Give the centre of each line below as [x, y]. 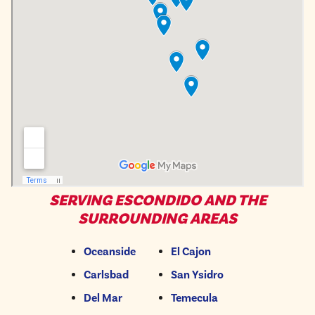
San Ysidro [197, 275]
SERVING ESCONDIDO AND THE [157, 201]
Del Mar [103, 298]
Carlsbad [106, 275]
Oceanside [110, 252]
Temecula [194, 298]
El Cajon [191, 252]
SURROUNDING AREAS [157, 219]
